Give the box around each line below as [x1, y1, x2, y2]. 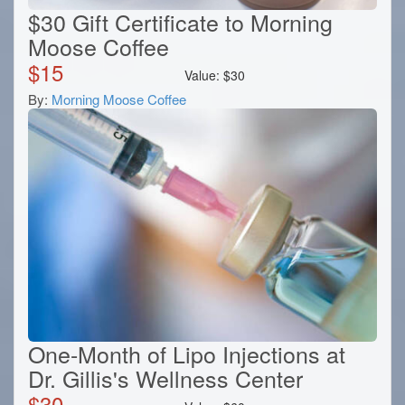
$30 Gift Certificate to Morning [28, 5, 333, 39]
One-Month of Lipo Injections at [28, 336, 345, 370]
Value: [184, 66, 224, 85]
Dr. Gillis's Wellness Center [28, 361, 303, 394]
